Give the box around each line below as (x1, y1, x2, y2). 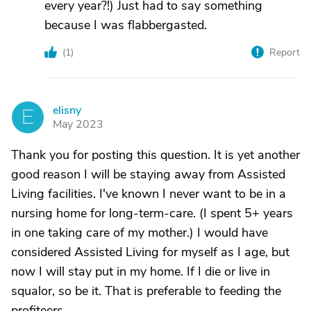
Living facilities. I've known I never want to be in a (11, 185, 286, 202)
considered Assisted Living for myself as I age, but (11, 244, 289, 260)
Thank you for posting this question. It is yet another (11, 146, 300, 163)
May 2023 (53, 117, 103, 132)
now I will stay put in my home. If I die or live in (11, 263, 270, 280)
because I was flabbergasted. (44, 17, 207, 33)
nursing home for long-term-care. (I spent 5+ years (11, 205, 293, 221)
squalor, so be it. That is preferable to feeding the (11, 283, 281, 299)
